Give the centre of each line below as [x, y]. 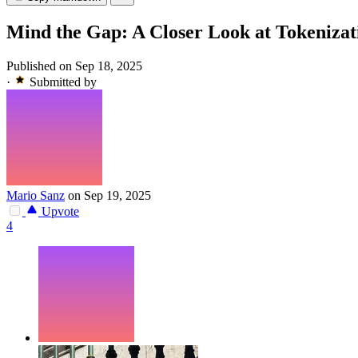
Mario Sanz [36, 196]
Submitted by [63, 82]
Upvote [59, 212]
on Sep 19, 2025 [109, 196]
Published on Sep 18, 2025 [74, 66]
